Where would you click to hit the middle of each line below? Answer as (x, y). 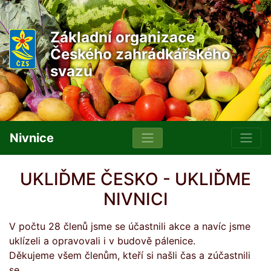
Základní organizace (122, 37)
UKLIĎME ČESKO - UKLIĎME (135, 179)
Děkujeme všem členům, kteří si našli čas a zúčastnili (130, 255)
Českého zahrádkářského (140, 54)
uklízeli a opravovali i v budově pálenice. (102, 241)
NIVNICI (135, 199)
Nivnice (32, 138)
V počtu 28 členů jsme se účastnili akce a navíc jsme (130, 226)
